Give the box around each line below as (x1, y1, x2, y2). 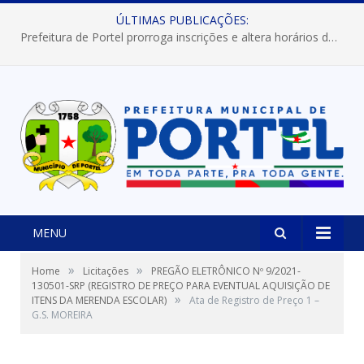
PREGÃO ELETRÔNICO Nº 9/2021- (151, 264, 301, 279)
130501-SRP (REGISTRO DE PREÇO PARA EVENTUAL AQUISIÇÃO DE (32, 279, 330, 293)
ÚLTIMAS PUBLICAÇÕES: (115, 12, 249, 28)
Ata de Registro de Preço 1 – (189, 293, 319, 308)
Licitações (83, 264, 128, 279)
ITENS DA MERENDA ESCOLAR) (32, 293, 167, 308)
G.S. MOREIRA (32, 308, 93, 323)
